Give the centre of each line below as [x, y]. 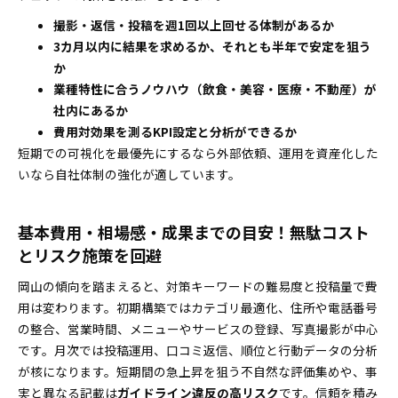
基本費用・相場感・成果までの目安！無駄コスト [194, 232]
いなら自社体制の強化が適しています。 [129, 174]
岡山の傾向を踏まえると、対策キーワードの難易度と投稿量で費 [198, 286]
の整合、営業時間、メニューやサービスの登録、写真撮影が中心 [198, 329]
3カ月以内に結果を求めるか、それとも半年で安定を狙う [212, 46]
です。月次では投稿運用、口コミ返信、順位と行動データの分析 [198, 350]
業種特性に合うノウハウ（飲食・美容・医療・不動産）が [215, 89]
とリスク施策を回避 [90, 255]
